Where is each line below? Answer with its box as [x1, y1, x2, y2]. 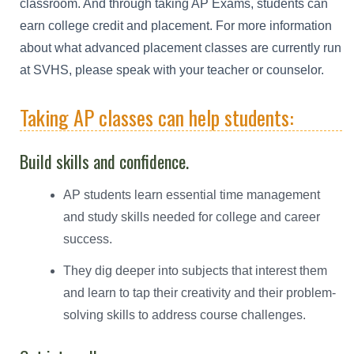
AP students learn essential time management [63, 187, 320, 201]
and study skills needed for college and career [63, 209, 320, 224]
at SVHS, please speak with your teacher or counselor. [20, 62, 324, 77]
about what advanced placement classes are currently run [20, 40, 341, 55]
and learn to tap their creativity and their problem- [63, 285, 336, 299]
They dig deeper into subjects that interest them [63, 263, 327, 277]
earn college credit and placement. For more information [20, 18, 332, 32]
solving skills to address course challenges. [63, 307, 306, 322]
